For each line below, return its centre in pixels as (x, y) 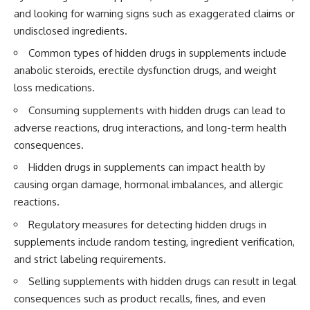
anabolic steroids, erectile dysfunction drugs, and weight (145, 71)
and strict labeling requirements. (90, 259)
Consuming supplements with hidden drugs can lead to (157, 110)
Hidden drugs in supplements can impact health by (147, 167)
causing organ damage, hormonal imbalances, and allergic (148, 185)
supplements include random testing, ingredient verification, (154, 241)
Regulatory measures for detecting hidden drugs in (147, 224)
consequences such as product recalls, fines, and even (140, 299)
